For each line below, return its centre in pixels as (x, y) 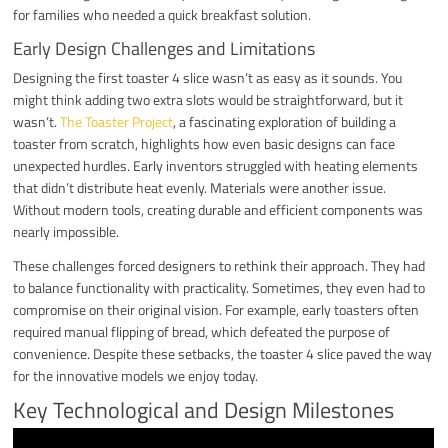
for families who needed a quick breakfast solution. (162, 14)
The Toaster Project (117, 121)
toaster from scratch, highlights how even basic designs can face (204, 143)
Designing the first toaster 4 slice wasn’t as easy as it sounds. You (208, 77)
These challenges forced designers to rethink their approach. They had (219, 265)
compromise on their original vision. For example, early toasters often (216, 309)
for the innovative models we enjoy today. (136, 375)
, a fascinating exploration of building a (285, 121)
